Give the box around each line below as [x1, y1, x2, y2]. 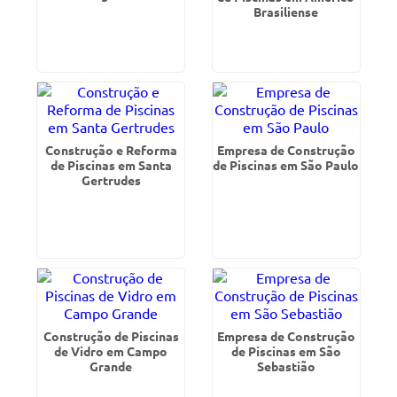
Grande [90, 358, 133, 374]
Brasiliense [253, 4, 319, 19]
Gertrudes [81, 172, 141, 188]
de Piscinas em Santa [50, 157, 172, 173]
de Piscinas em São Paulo [213, 157, 360, 173]
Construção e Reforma [44, 142, 177, 158]
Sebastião [256, 358, 315, 374]
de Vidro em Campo [54, 343, 168, 359]
